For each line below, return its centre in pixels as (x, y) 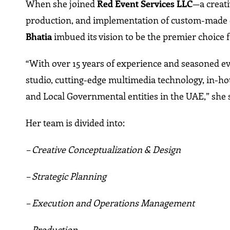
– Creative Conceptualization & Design (103, 150)
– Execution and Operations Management (110, 203)
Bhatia (40, 37)
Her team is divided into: (75, 123)
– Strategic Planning (66, 176)
